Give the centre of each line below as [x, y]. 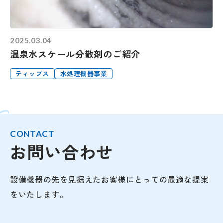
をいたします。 [39, 194]
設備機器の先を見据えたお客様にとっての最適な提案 [110, 179]
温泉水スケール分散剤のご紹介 [75, 54]
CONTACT [32, 133]
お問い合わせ [62, 151]
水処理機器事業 [84, 73]
